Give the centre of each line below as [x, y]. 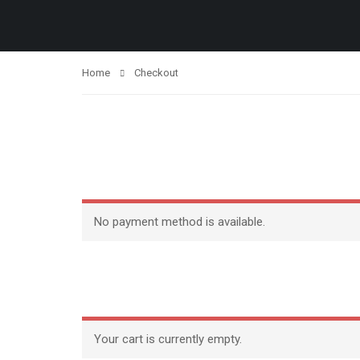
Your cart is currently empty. [168, 339]
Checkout [156, 73]
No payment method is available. [180, 222]
